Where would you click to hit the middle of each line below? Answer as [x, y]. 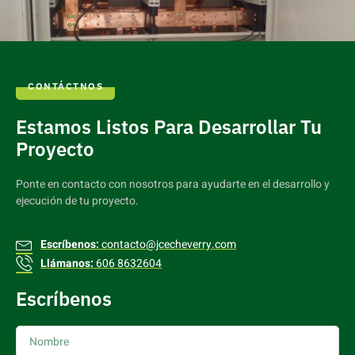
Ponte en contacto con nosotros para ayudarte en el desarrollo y [173, 184]
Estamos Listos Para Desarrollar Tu [169, 126]
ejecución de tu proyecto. [77, 200]
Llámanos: [67, 264]
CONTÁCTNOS [65, 86]
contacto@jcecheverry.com [168, 245]
